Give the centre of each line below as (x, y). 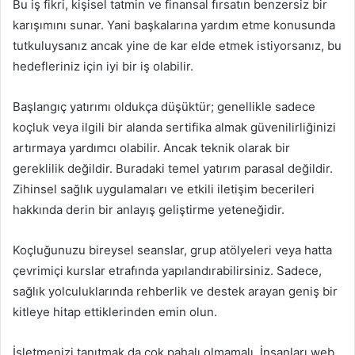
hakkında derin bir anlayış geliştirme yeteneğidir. (149, 210)
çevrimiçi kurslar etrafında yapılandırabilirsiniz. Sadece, (167, 271)
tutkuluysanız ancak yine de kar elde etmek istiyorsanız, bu (177, 46)
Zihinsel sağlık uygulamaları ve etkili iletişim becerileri (164, 189)
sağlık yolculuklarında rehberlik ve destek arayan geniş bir (175, 292)
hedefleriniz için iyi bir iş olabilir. (103, 67)
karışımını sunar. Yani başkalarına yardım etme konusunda (174, 25)
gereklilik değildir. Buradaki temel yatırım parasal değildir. (173, 169)
